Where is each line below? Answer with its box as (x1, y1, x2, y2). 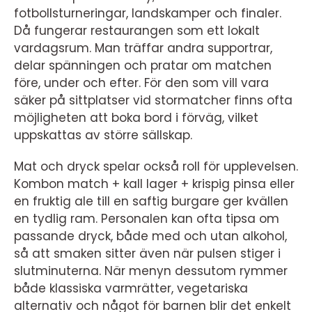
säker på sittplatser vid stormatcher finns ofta (14, 92, 292, 109)
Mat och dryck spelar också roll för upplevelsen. (14, 158, 298, 175)
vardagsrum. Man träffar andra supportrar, (14, 40, 272, 57)
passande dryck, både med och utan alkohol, (14, 228, 287, 245)
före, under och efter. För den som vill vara (14, 75, 269, 92)
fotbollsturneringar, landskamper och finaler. (14, 5, 281, 22)
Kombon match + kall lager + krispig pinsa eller (14, 175, 295, 193)
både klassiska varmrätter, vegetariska (14, 280, 248, 297)
